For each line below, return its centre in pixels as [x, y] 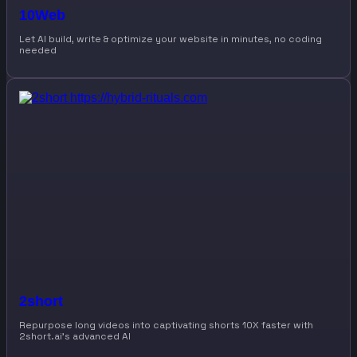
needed [38, 51]
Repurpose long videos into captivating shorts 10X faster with [166, 326]
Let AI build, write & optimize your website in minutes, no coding [171, 39]
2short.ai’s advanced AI [75, 337]
